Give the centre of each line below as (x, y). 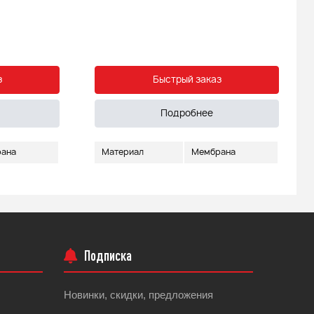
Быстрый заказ (187, 80)
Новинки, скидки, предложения (138, 295)
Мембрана (213, 152)
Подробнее (187, 114)
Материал (123, 152)
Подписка (108, 255)
